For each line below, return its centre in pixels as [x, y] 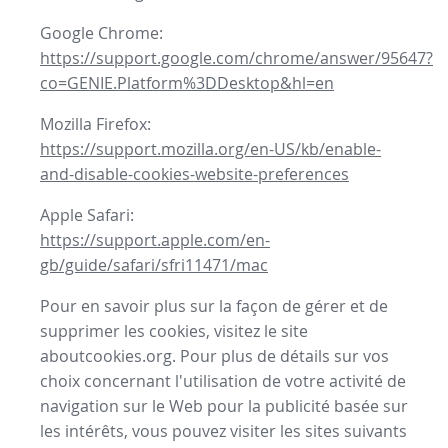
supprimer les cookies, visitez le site [174, 331]
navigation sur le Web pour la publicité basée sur [224, 406]
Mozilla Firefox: [95, 124]
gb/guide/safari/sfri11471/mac [154, 265]
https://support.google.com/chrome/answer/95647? [236, 58]
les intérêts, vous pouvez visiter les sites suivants [223, 431]
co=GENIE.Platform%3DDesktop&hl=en [187, 83]
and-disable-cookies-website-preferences [194, 174]
